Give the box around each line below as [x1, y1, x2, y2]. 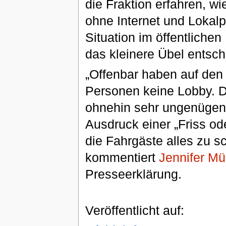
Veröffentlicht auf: [85, 203, 184, 217]
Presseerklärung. [85, 166, 182, 181]
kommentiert [85, 150, 159, 164]
